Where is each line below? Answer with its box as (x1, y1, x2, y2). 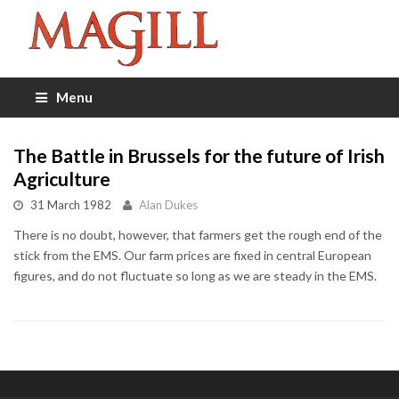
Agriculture (13, 167, 110, 190)
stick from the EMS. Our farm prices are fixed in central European (13, 247, 371, 263)
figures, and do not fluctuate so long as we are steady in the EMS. (13, 267, 377, 283)
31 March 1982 (30, 197, 111, 212)
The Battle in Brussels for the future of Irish (13, 143, 385, 167)
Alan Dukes (139, 197, 198, 212)
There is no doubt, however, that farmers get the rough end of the (13, 226, 382, 242)
